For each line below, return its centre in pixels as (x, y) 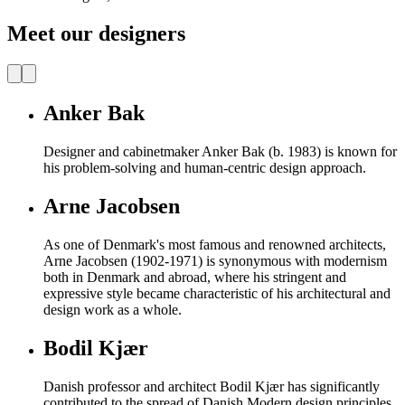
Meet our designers (96, 34)
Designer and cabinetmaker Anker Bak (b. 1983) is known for (220, 151)
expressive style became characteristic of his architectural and (217, 293)
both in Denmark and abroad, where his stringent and (195, 277)
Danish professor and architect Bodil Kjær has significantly (212, 386)
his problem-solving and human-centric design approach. (205, 167)
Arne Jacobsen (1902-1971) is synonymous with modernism (215, 260)
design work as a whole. (113, 309)
